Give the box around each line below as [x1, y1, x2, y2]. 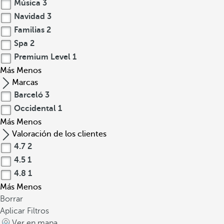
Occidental [12, 104, 58, 113]
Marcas [12, 78, 38, 87]
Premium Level [12, 52, 72, 61]
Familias [12, 25, 46, 34]
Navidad [12, 12, 47, 21]
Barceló [12, 90, 45, 99]
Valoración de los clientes [12, 129, 106, 138]
